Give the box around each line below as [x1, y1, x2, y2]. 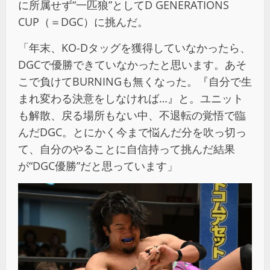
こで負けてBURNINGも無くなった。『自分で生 [18, 74, 252, 89]
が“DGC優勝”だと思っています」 [18, 159, 178, 174]
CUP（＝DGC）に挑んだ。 [18, 14, 148, 30]
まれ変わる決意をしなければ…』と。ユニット [18, 91, 243, 106]
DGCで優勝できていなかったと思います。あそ [18, 57, 246, 72]
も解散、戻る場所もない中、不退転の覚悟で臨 [18, 108, 246, 123]
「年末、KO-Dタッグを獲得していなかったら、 [18, 40, 251, 55]
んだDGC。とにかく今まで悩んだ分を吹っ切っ [18, 125, 246, 140]
